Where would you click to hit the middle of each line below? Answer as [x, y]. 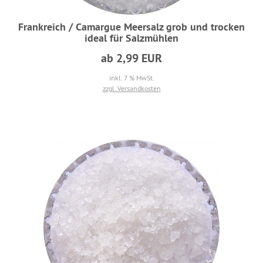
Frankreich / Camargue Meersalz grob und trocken [131, 27]
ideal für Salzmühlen [131, 38]
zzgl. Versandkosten [131, 88]
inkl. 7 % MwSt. [131, 78]
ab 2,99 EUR [131, 58]
